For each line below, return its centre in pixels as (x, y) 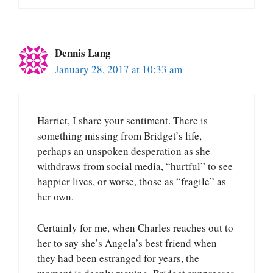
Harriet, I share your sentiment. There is (122, 121)
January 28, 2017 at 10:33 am (119, 69)
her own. (55, 197)
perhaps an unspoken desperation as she (124, 151)
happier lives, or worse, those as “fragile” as (132, 182)
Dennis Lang (83, 52)
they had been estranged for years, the (118, 258)
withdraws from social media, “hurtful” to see (135, 166)
